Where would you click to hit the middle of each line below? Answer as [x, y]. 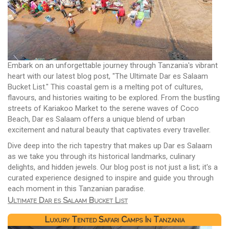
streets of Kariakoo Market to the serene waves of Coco [103, 109]
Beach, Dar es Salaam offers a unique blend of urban [96, 119]
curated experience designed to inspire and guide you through [111, 178]
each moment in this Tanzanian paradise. [76, 189]
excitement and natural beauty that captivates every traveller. [109, 130]
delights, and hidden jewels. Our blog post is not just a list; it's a [113, 167]
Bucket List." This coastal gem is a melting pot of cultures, [105, 87]
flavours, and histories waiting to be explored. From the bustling [114, 98]
